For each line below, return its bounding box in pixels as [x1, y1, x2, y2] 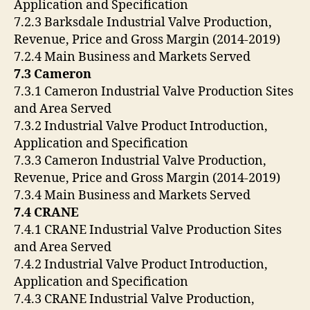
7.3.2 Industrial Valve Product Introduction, [14, 118, 268, 135]
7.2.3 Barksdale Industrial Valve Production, [14, 15, 272, 31]
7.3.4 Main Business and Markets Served [14, 188, 253, 204]
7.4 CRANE [14, 205, 82, 221]
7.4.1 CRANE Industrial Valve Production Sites [14, 222, 282, 239]
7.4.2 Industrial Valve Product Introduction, [14, 257, 268, 273]
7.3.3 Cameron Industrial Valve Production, [14, 153, 266, 170]
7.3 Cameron [14, 66, 94, 83]
